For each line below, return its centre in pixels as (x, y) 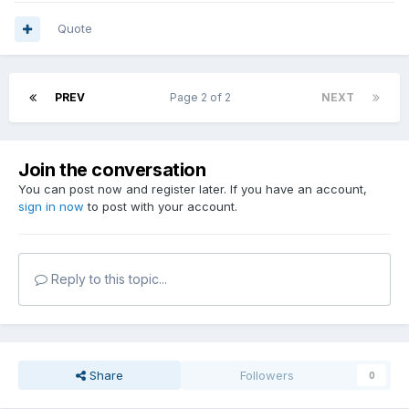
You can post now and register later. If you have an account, (193, 189)
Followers (267, 376)
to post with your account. (161, 207)
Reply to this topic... (107, 279)
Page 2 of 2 (203, 98)
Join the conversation (112, 170)
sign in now (51, 207)
